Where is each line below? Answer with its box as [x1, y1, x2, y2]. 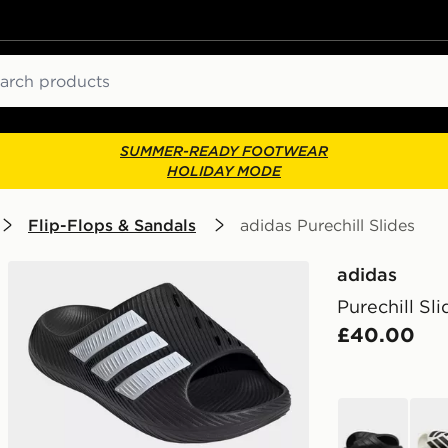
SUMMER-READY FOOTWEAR [120, 142, 328, 160]
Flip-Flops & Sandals [28, 215, 196, 235]
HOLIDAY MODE [167, 162, 281, 180]
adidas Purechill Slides [240, 215, 415, 235]
